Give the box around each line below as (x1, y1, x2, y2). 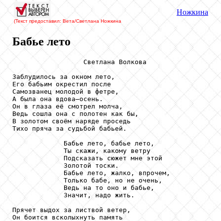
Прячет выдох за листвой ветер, (12, 206, 131, 214)
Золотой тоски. (12, 161, 119, 169)
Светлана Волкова (12, 58, 147, 66)
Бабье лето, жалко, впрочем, (12, 169, 170, 177)
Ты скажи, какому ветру (12, 147, 150, 154)
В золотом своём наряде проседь (12, 117, 131, 125)
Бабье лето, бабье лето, (12, 139, 154, 147)
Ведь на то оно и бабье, (12, 184, 154, 191)
